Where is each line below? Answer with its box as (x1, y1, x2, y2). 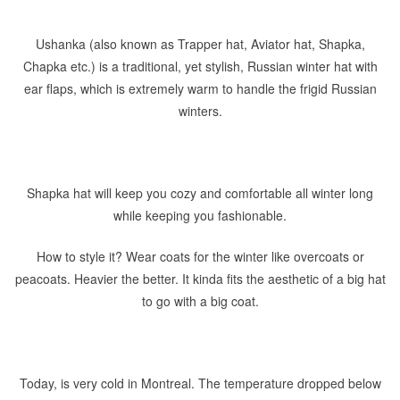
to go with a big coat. (141, 292, 259, 310)
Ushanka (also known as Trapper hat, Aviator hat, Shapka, (35, 35, 365, 53)
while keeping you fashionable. (113, 206, 287, 224)
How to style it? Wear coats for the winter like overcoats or (36, 247, 364, 265)
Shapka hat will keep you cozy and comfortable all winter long (27, 184, 373, 202)
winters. (178, 102, 222, 120)
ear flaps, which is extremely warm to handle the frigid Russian (23, 79, 377, 97)
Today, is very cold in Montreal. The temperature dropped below (19, 374, 381, 392)
